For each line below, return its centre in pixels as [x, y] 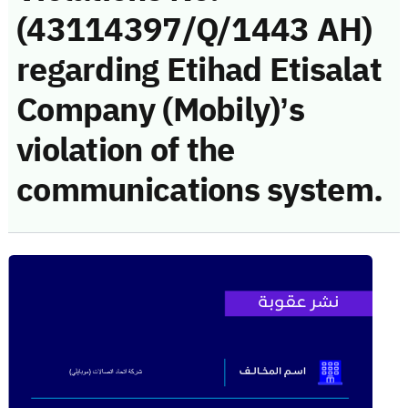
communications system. [200, 190]
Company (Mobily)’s [161, 110]
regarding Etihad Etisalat [199, 70]
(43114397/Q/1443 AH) [194, 30]
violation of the [126, 150]
